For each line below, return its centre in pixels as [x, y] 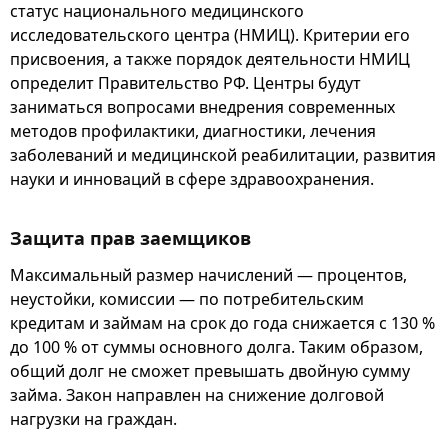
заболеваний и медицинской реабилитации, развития [223, 154]
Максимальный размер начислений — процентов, [208, 275]
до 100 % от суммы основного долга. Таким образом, [216, 347]
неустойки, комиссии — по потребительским [187, 299]
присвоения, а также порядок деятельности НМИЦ [210, 58]
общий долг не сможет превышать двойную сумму [210, 371]
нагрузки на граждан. [93, 419]
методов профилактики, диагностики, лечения [193, 130]
